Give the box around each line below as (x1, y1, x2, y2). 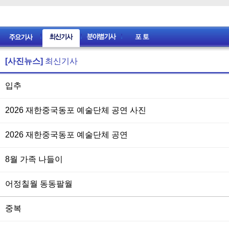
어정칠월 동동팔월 (5, 179, 73, 188)
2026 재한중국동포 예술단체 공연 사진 (5, 106, 146, 114)
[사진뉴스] (5, 57, 43, 65)
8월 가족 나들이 (5, 155, 63, 164)
